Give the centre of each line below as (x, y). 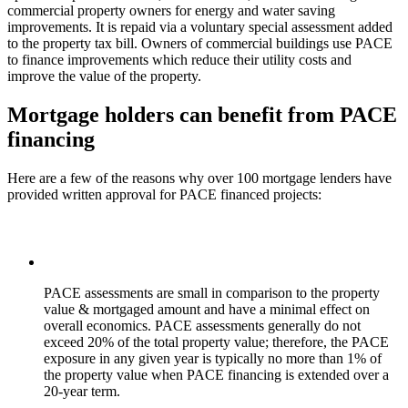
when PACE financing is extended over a (268, 374)
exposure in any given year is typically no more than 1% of (213, 358)
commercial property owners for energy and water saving (171, 10)
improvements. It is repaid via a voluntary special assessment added (200, 26)
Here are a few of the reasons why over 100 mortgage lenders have (199, 178)
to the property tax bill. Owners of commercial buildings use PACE (200, 43)
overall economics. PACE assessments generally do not (202, 325)
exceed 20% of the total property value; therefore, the (198, 342)
